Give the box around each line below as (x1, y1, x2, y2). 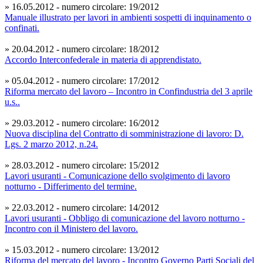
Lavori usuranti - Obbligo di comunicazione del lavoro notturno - (5, 213, 245, 224)
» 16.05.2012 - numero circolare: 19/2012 (5, 2, 159, 12)
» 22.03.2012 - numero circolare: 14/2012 (5, 203, 159, 213)
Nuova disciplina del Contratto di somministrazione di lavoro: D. (5, 129, 244, 139)
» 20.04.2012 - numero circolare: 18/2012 (5, 44, 159, 55)
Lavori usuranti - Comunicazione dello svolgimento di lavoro (5, 171, 230, 181)
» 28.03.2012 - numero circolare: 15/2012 (5, 160, 159, 171)
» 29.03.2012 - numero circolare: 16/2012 (5, 118, 159, 129)
